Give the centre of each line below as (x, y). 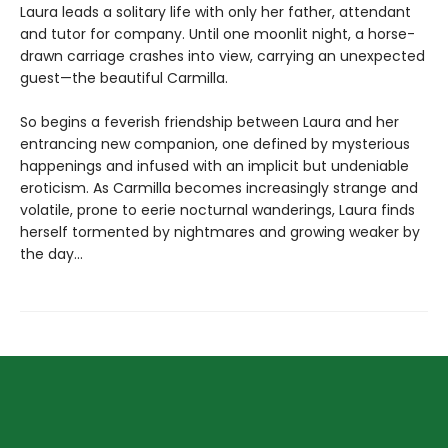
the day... (51, 254)
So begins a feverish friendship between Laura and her (209, 122)
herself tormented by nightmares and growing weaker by (220, 232)
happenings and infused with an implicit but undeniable (214, 166)
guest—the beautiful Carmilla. (124, 78)
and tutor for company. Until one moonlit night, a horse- (217, 34)
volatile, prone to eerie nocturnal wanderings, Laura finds (217, 210)
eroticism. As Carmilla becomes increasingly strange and (219, 188)
